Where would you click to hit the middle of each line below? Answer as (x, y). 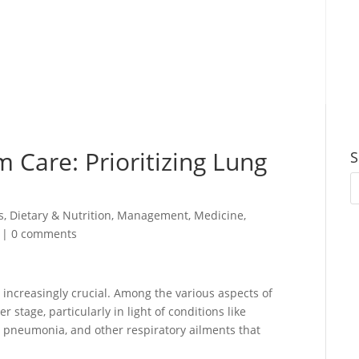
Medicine (219, 215)
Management (153, 215)
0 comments (44, 234)
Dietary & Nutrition (61, 215)
